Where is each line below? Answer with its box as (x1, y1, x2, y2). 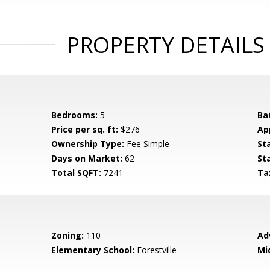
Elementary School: (51, 244, 135, 256)
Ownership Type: (51, 138, 125, 149)
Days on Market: (51, 152, 123, 164)
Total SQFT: (51, 167, 102, 178)
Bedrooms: (51, 109, 98, 121)
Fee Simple (124, 138, 170, 149)
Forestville (134, 244, 177, 256)
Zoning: (51, 230, 84, 241)
